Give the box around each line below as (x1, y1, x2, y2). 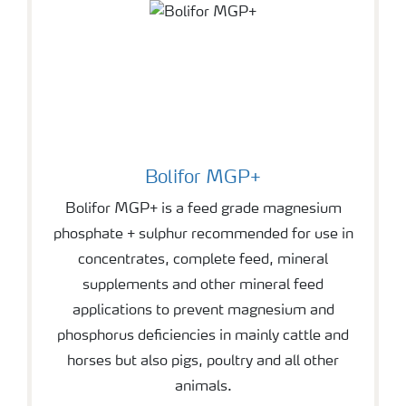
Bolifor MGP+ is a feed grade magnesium (64, 201, 342, 217)
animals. (174, 379, 232, 394)
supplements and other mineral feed (82, 277, 324, 293)
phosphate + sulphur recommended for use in (53, 227, 353, 242)
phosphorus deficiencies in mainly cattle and (57, 328, 349, 343)
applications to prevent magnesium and (72, 303, 334, 318)
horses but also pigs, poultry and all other (67, 353, 339, 369)
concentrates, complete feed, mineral (78, 252, 328, 267)
